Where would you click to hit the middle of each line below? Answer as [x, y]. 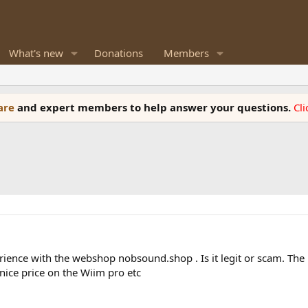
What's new [36, 53]
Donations [118, 53]
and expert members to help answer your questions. [155, 107]
